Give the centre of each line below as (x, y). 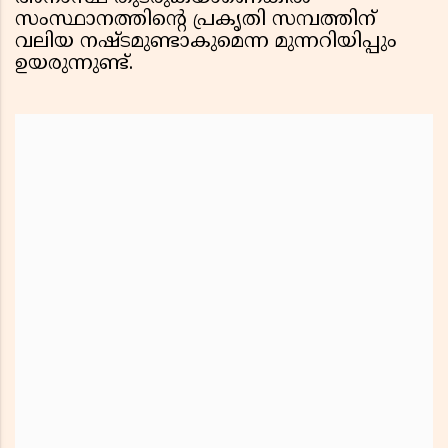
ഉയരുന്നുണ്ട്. (74, 65)
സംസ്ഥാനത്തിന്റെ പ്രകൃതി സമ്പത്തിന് (195, 21)
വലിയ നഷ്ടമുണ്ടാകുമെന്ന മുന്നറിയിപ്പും (206, 43)
